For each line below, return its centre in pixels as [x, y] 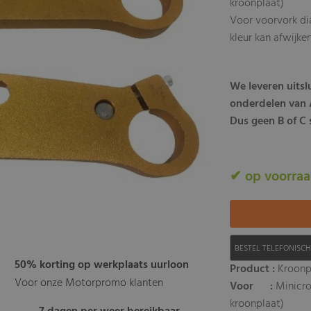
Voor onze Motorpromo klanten [89, 284]
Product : [253, 269]
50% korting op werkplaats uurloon [102, 266]
